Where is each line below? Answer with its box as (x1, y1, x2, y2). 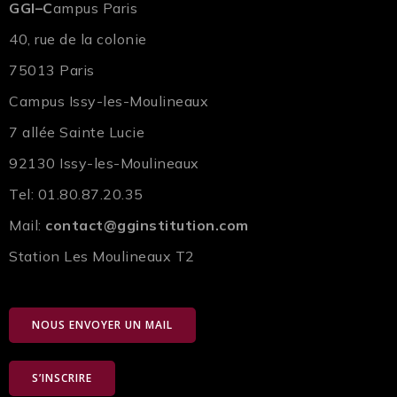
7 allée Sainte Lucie (9, 122, 144, 141)
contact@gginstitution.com (45, 215, 249, 234)
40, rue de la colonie (9, 29, 147, 48)
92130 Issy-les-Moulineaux (9, 153, 199, 172)
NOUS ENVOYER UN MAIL (32, 316, 173, 332)
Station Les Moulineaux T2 (9, 246, 195, 265)
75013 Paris (9, 60, 95, 79)
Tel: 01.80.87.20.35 (9, 184, 144, 203)
